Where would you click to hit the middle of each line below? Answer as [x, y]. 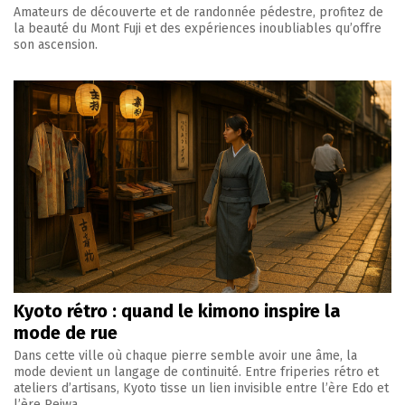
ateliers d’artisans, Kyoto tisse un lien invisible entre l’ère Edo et [201, 389]
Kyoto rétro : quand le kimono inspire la [177, 311]
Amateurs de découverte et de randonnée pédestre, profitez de [198, 13]
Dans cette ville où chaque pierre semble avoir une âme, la [185, 356]
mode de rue [66, 333]
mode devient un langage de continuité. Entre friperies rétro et [196, 372]
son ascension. [56, 45]
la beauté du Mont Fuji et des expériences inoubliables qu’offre [198, 29]
